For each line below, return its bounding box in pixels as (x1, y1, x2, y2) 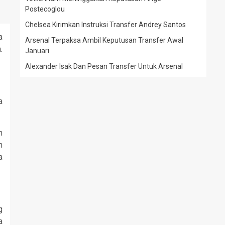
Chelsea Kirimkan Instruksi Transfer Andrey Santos (25, 20, 187, 29)
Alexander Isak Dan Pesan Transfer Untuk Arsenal (25, 62, 183, 70)
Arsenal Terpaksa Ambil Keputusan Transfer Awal (25, 36, 183, 44)
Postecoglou (25, 5, 65, 13)
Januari (25, 46, 49, 55)
